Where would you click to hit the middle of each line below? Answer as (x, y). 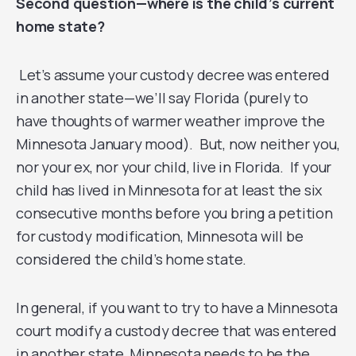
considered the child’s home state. (132, 259)
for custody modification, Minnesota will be (160, 236)
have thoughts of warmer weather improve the (170, 121)
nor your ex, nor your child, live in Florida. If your (174, 167)
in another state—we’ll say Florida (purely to (162, 98)
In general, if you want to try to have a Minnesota (177, 308)
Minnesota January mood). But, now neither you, (178, 144)
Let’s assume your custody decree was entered (174, 75)
